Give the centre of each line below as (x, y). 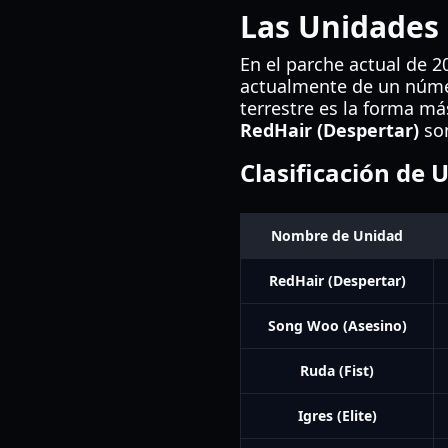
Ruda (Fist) (337, 370)
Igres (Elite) (337, 415)
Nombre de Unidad (337, 235)
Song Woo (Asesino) (337, 325)
